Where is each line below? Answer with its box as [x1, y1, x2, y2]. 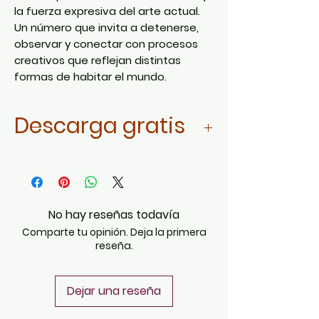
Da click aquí [14, 151, 93, 169]
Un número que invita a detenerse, [14, 19, 199, 35]
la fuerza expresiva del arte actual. [14, 3, 200, 19]
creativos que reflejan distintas [14, 52, 181, 68]
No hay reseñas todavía [48, 206, 179, 223]
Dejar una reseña [67, 282, 161, 299]
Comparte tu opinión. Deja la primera [21, 224, 206, 239]
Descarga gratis [14, 110, 185, 141]
